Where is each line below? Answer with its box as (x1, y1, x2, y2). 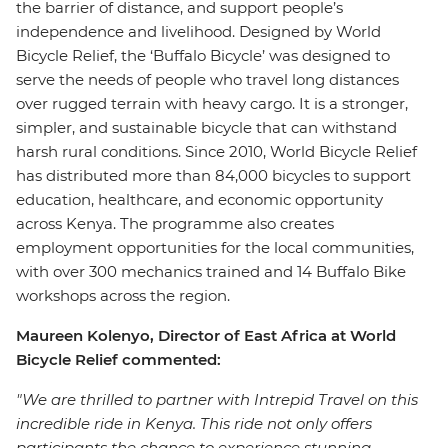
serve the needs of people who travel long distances (16, 70, 399, 89)
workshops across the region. (16, 286, 234, 305)
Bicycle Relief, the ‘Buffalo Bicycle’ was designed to (16, 46, 390, 65)
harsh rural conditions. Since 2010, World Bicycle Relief (16, 142, 417, 161)
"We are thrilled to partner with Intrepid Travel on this (16, 390, 418, 409)
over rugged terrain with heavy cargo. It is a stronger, (16, 94, 408, 113)
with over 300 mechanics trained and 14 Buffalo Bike (16, 262, 406, 281)
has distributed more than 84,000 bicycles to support (16, 166, 411, 185)
